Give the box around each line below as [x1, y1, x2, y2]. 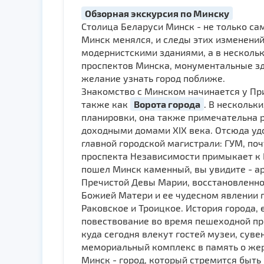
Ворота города [134, 98, 200, 110]
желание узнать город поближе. [81, 72, 225, 84]
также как [81, 98, 130, 110]
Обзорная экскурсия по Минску [85, 8, 229, 19]
